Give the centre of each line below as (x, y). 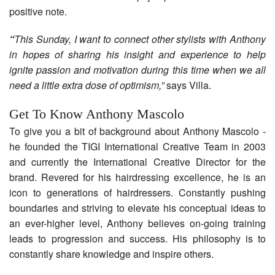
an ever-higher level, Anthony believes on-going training (137, 223)
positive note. (38, 12)
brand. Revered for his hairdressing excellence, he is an (137, 177)
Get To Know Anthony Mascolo (97, 114)
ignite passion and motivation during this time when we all (137, 70)
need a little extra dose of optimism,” (87, 85)
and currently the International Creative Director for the (137, 162)
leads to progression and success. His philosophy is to (137, 239)
